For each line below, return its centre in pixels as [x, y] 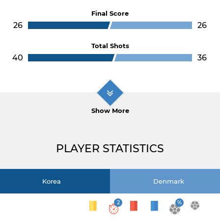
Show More [110, 110]
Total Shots [110, 46]
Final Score [110, 13]
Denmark [169, 181]
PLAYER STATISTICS [110, 149]
